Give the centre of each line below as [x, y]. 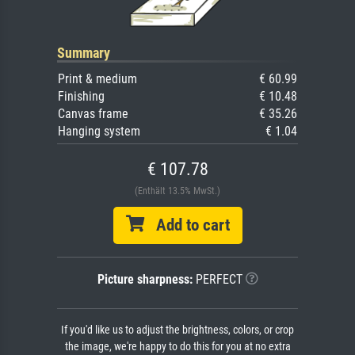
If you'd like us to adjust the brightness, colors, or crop [177, 330]
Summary [84, 53]
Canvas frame [93, 114]
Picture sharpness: [145, 279]
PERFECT [217, 279]
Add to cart [187, 225]
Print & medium [97, 79]
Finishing [81, 96]
